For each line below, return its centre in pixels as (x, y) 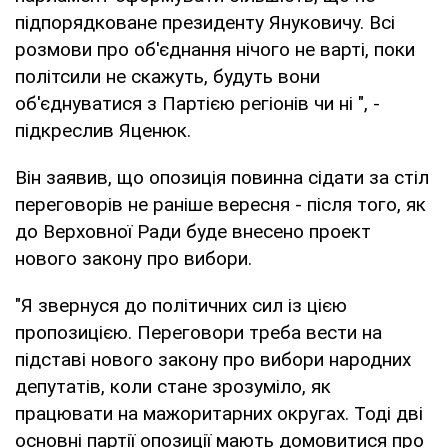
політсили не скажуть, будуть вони (167, 76)
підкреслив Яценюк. (103, 130)
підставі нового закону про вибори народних (213, 359)
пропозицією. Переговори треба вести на (198, 332)
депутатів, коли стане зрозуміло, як (173, 386)
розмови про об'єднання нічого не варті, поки (215, 49)
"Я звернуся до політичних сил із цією (181, 305)
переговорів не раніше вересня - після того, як (220, 204)
